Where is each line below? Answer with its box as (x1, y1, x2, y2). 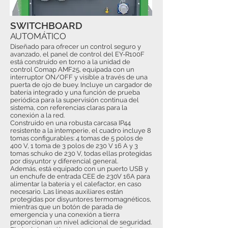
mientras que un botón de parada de (10, 203, 123, 211)
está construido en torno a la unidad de (10, 58, 130, 66)
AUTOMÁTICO (10, 31, 66, 41)
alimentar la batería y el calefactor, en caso (10, 180, 141, 188)
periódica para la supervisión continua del (10, 96, 139, 104)
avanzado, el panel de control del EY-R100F (10, 50, 145, 58)
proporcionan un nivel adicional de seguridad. (10, 218, 152, 226)
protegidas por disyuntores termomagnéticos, (10, 195, 151, 203)
